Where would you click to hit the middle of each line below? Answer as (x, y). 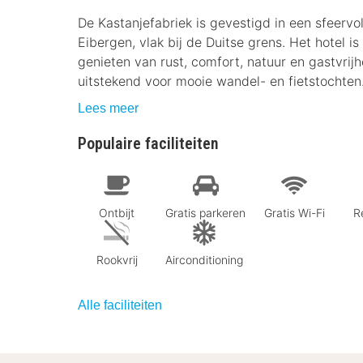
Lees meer (108, 108)
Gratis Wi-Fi (294, 212)
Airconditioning (204, 259)
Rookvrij (117, 259)
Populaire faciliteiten (148, 143)
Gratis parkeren (205, 212)
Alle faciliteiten (120, 305)
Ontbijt (117, 212)
